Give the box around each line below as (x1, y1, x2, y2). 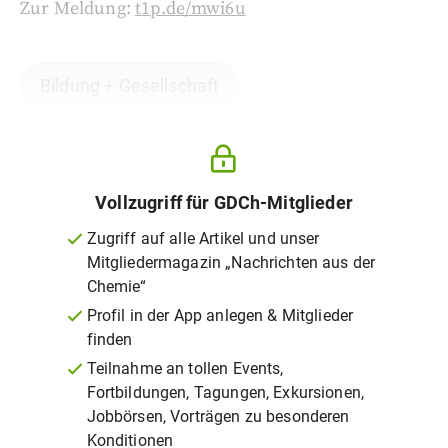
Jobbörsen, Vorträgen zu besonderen (86, 407, 350, 426)
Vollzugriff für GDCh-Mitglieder (95, 192, 353, 213)
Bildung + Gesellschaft (40, 75, 220, 96)
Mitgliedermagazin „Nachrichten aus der (86, 253, 376, 272)
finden (86, 330, 133, 349)
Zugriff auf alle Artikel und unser (86, 229, 320, 248)
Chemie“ (86, 277, 147, 296)
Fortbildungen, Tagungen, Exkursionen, (86, 383, 365, 402)
